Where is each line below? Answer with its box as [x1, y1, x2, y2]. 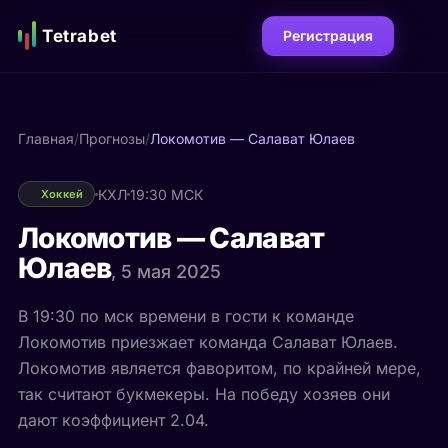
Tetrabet [41, 25, 117, 46]
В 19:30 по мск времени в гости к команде [17, 306, 354, 326]
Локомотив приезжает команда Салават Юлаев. [17, 332, 398, 352]
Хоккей [40, 187, 84, 201]
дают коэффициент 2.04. [17, 410, 209, 430]
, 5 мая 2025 [111, 261, 222, 282]
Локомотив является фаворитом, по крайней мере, [17, 358, 421, 378]
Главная [17, 130, 74, 147]
